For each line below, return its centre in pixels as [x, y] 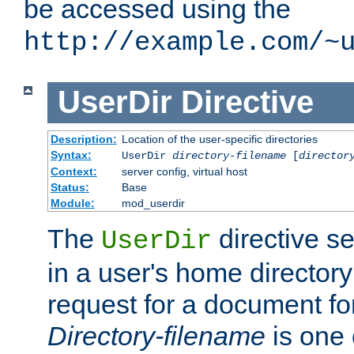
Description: [83, 139]
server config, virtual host [184, 171]
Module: [72, 203]
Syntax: [71, 154]
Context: [73, 171]
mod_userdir [153, 203]
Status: [70, 187]
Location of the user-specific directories [219, 139]
